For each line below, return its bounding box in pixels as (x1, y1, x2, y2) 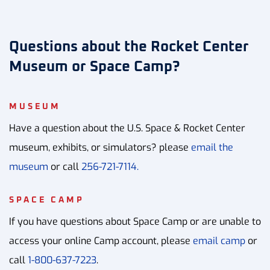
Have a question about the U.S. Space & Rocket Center (9, 122, 245, 134)
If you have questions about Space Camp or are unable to (9, 215, 261, 228)
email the (191, 141, 233, 154)
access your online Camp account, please (9, 234, 193, 247)
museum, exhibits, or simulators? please (9, 141, 191, 154)
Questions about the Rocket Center (9, 40, 249, 54)
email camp (193, 234, 245, 247)
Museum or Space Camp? (9, 60, 180, 74)
